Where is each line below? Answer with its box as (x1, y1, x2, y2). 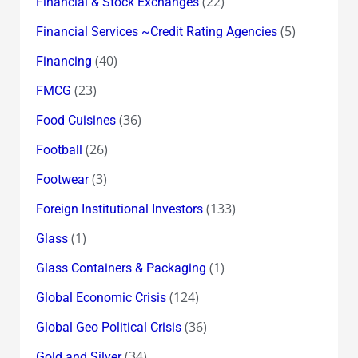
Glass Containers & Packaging (35, 260, 206, 276)
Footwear (35, 171, 89, 187)
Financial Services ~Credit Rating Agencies (35, 23, 277, 39)
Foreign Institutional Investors (35, 201, 203, 217)
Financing (35, 53, 92, 69)
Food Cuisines (35, 112, 116, 128)
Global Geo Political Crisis (35, 319, 181, 335)
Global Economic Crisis (35, 289, 166, 305)
